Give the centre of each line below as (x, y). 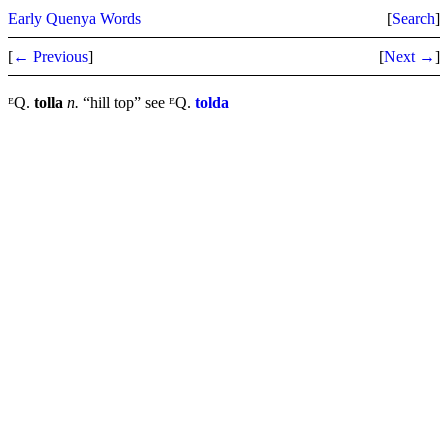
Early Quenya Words (74, 18)
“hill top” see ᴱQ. (137, 102)
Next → (409, 56)
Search (413, 18)
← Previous (50, 56)
